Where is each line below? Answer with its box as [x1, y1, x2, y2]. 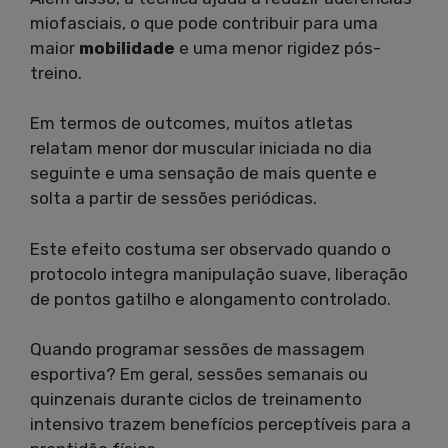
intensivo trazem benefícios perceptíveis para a [30, 414, 411, 435]
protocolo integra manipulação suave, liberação [30, 263, 408, 284]
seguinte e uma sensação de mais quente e [30, 163, 377, 184]
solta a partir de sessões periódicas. [30, 188, 317, 209]
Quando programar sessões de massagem [30, 339, 365, 360]
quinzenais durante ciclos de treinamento [30, 389, 362, 410]
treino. [30, 62, 82, 83]
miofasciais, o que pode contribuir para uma [30, 12, 378, 33]
